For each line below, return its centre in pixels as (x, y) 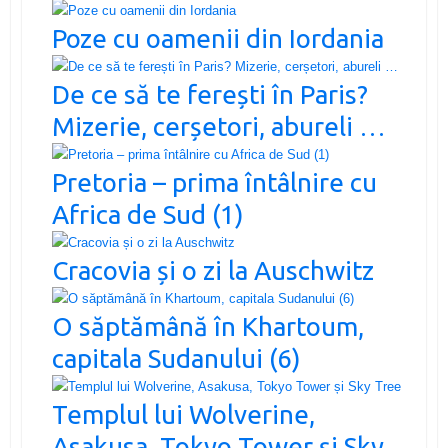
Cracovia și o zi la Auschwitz (212, 270)
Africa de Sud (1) (147, 214)
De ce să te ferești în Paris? (209, 94)
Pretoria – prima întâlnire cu (214, 182)
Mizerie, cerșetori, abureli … (218, 126)
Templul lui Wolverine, (183, 414)
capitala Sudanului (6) (176, 358)
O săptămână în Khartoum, (207, 326)
